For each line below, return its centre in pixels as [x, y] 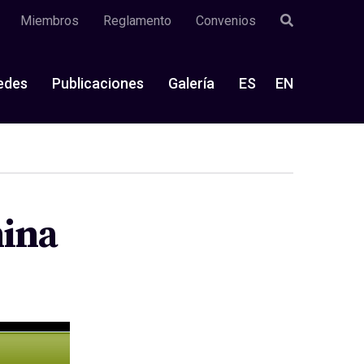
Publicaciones [98, 83]
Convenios [226, 21]
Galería [191, 83]
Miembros [50, 21]
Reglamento [137, 21]
